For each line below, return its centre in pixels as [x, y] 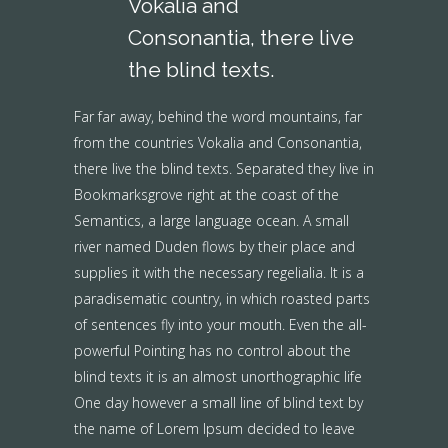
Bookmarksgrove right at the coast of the [206, 194]
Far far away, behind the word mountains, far [218, 116]
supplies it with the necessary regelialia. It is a [219, 272]
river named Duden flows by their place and [214, 246]
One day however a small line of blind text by [218, 402]
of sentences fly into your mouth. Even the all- [220, 324]
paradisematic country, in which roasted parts [222, 298]
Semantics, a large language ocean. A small [211, 220]
